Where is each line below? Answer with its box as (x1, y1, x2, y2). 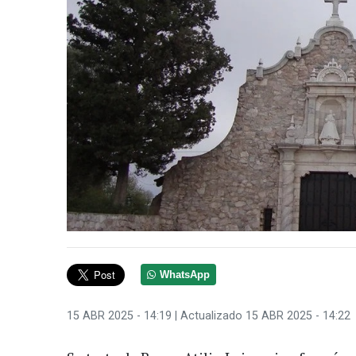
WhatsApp (160, 269, 211, 281)
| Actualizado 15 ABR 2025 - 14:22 (172, 308, 350, 323)
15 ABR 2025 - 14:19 (67, 308, 172, 323)
